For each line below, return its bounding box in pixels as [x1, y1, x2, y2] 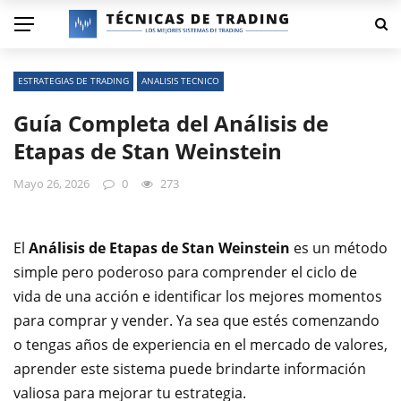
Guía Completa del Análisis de [13, 108, 328, 138]
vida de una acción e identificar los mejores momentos [13, 286, 382, 306]
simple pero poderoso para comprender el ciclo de [13, 262, 357, 282]
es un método [290, 238, 388, 258]
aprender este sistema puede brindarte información [13, 359, 366, 379]
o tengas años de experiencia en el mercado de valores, [13, 335, 388, 354]
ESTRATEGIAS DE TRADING [18, 74, 129, 87]
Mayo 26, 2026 [13, 175, 90, 192]
